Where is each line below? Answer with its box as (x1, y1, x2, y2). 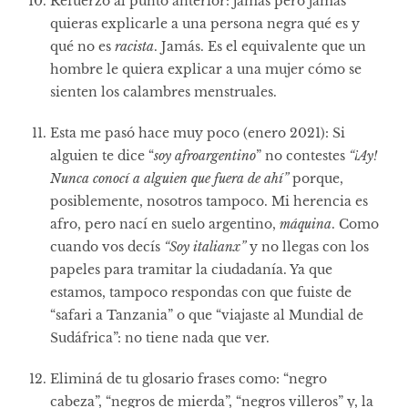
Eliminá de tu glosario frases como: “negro (50, 370, 327, 387)
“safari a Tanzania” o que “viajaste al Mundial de (50, 306, 363, 323)
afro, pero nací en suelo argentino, (50, 215, 280, 232)
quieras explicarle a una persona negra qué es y (50, 15, 360, 32)
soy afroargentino (154, 147, 256, 164)
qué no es (50, 37, 115, 55)
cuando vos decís (50, 238, 164, 255)
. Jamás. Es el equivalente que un (154, 37, 366, 55)
